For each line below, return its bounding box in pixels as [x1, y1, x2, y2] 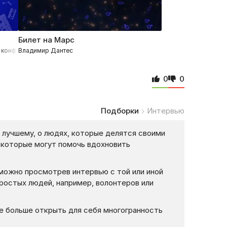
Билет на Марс [18, 35, 75, 45]
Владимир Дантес [18, 47, 73, 55]
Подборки [101, 106, 139, 116]
